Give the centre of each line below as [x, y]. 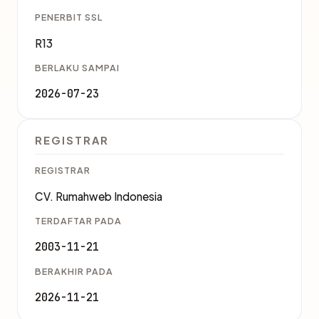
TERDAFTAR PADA [78, 221]
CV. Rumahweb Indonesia [99, 196]
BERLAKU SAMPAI [77, 68]
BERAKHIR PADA [74, 271]
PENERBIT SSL [69, 17]
